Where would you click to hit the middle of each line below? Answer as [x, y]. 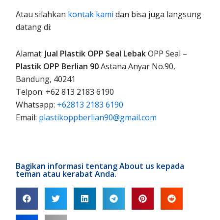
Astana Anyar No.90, [137, 66]
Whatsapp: [37, 104]
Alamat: [30, 53]
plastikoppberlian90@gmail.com [98, 117]
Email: [27, 117]
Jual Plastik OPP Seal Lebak [96, 53]
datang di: [34, 27]
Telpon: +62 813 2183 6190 [65, 92]
